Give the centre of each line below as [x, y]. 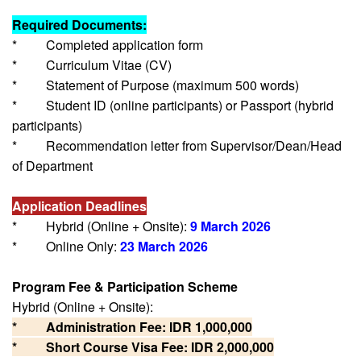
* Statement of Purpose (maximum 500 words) [156, 85]
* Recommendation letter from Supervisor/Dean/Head [177, 145]
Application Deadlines [79, 205]
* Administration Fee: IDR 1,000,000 [132, 326]
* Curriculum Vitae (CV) [92, 64]
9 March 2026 [229, 226]
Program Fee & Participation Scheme [125, 286]
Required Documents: [79, 24]
